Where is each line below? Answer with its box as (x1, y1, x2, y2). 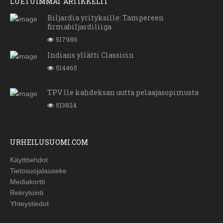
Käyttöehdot (10, 156, 48, 164)
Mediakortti (10, 178, 45, 186)
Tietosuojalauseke (10, 167, 67, 175)
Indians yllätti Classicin (47, 50, 134, 60)
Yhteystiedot (10, 200, 49, 208)
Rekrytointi (10, 189, 43, 197)
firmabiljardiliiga (47, 22, 111, 32)
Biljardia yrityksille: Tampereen (47, 13, 164, 23)
